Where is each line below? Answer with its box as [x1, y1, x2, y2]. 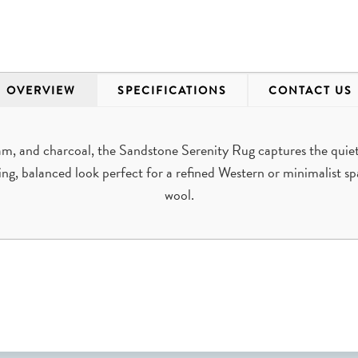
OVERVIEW [6, 82, 76, 98]
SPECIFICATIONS [117, 82, 227, 98]
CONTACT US [268, 82, 352, 98]
